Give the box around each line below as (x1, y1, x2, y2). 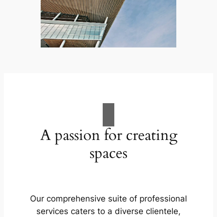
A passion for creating (40, 124, 177, 145)
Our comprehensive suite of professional (30, 194, 187, 204)
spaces (90, 142, 127, 163)
